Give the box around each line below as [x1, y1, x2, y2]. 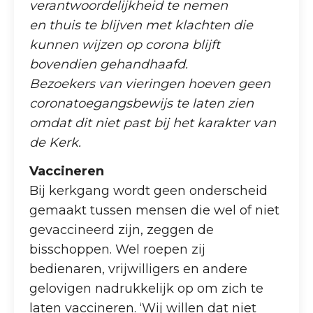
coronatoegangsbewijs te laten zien [29, 95, 254, 111]
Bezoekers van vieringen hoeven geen [29, 75, 271, 92]
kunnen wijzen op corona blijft [29, 36, 221, 52]
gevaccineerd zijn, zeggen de [29, 222, 214, 238]
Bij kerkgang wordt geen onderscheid [29, 183, 268, 199]
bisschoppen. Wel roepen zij [29, 242, 206, 258]
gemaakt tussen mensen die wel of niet [29, 203, 280, 219]
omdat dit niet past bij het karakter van [29, 115, 277, 131]
